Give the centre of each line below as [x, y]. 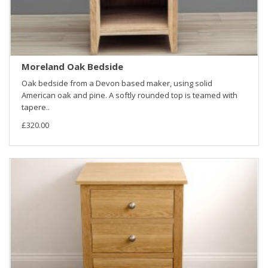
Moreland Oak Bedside [72, 67]
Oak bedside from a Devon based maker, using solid [117, 83]
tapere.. [36, 107]
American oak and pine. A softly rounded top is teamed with [130, 95]
